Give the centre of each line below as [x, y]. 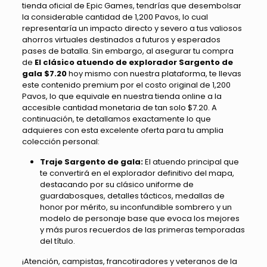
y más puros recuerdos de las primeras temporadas [142, 229]
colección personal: [60, 141]
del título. [57, 241]
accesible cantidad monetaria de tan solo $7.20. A [119, 107]
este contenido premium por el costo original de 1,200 [126, 85]
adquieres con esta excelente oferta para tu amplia [122, 130]
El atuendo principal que [191, 162]
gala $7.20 [44, 73]
